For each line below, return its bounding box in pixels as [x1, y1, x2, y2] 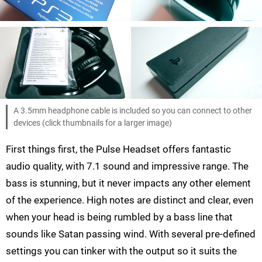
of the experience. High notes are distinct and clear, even [6, 194, 253, 206]
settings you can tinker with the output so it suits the [6, 245, 237, 257]
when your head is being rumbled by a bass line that [6, 211, 233, 223]
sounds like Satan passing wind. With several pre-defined [6, 228, 256, 240]
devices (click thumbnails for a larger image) [13, 118, 172, 129]
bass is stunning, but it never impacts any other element [6, 177, 251, 189]
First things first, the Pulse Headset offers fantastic [6, 143, 231, 156]
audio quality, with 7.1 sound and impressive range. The [6, 160, 249, 173]
